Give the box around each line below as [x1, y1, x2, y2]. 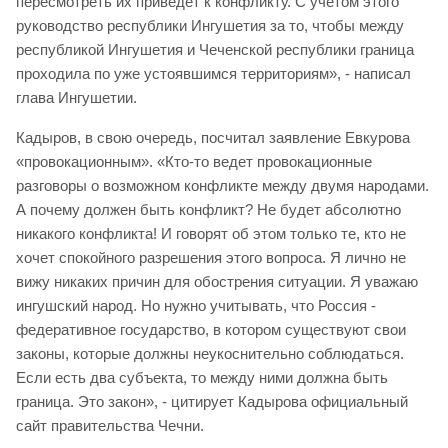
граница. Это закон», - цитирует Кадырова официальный [16, 393, 408, 411]
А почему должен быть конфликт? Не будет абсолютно [16, 201, 401, 219]
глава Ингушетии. [16, 89, 137, 107]
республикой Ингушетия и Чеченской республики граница [16, 41, 414, 59]
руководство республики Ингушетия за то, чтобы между [16, 17, 404, 35]
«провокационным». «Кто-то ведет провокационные [16, 153, 372, 171]
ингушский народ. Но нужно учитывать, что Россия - [16, 297, 376, 315]
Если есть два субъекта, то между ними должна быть [16, 369, 388, 387]
